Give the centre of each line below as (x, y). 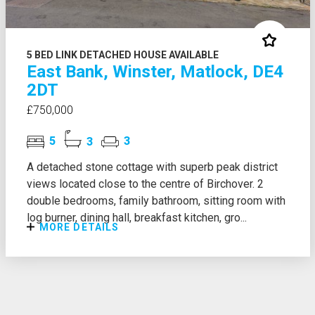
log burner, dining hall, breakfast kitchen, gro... (136, 217)
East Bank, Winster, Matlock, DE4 (155, 71)
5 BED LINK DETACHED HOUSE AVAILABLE (122, 54)
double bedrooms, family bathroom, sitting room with (156, 200)
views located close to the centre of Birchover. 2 (145, 184)
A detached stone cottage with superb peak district (152, 167)
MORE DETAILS (78, 227)
